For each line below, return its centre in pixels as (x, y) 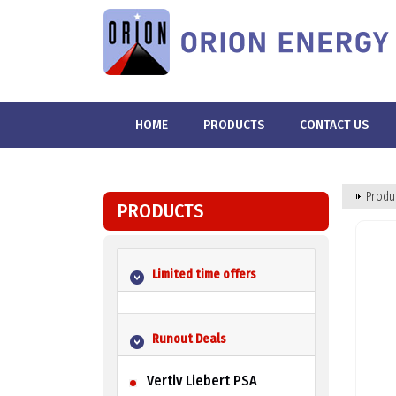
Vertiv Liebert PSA (202, 380)
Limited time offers (204, 274)
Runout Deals (189, 339)
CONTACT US (334, 125)
